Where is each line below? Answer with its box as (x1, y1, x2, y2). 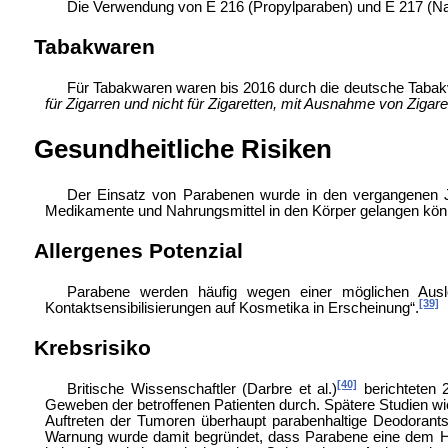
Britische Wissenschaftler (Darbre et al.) (66, 380, 338, 397)
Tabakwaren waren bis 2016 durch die (93, 79, 344, 96)
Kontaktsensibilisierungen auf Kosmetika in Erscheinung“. (44, 299, 419, 316)
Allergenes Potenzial (33, 239, 243, 263)
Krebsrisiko (33, 336, 151, 360)
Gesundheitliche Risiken (33, 133, 332, 164)
